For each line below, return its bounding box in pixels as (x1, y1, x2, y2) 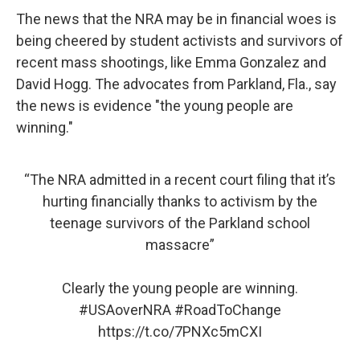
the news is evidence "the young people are (16, 97, 293, 115)
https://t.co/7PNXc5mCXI (98, 323, 262, 341)
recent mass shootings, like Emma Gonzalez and (16, 54, 326, 72)
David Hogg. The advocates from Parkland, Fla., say (16, 76, 337, 93)
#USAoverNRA (79, 301, 171, 319)
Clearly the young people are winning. (62, 280, 298, 297)
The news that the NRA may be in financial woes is (16, 10, 337, 28)
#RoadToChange (174, 301, 281, 319)
